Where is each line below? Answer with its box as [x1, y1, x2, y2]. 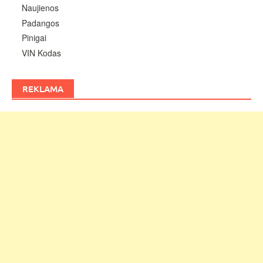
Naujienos [21, 2, 59, 14]
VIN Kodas [21, 46, 61, 59]
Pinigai [21, 32, 46, 44]
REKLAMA [22, 82, 63, 95]
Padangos [21, 16, 59, 29]
